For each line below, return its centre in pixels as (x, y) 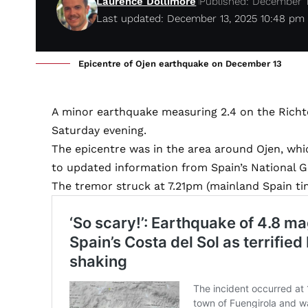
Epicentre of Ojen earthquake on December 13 (180, 64)
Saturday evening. (99, 131)
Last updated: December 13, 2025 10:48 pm (201, 19)
